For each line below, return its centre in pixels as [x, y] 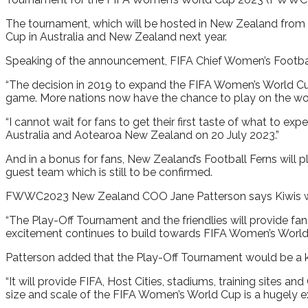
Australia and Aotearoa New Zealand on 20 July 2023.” [142, 135]
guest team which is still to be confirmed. [109, 172]
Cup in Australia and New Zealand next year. [116, 36]
